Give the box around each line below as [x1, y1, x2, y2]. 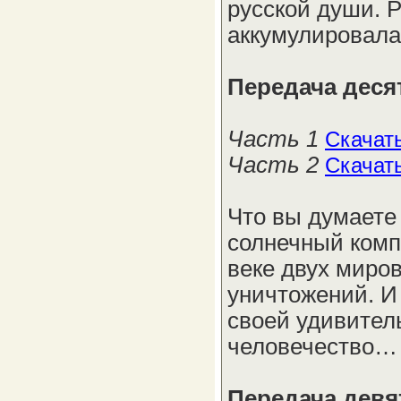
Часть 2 [227, 152, 325, 177]
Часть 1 [227, 126, 325, 151]
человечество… [227, 334, 397, 359]
